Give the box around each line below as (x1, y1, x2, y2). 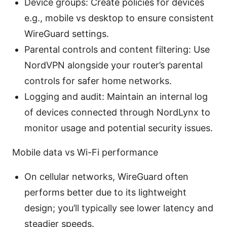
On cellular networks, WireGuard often (24, 171, 188, 182)
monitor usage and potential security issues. (24, 123, 213, 134)
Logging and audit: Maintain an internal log (24, 91, 208, 102)
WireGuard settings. (24, 28, 109, 40)
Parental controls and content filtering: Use (24, 44, 210, 55)
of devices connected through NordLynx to (24, 107, 210, 118)
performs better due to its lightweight (24, 187, 186, 198)
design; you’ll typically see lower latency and (24, 203, 213, 214)
